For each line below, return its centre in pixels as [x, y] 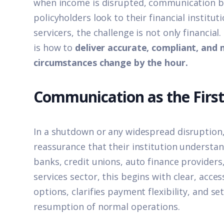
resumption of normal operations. [107, 206]
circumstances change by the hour [109, 62]
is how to [54, 47]
